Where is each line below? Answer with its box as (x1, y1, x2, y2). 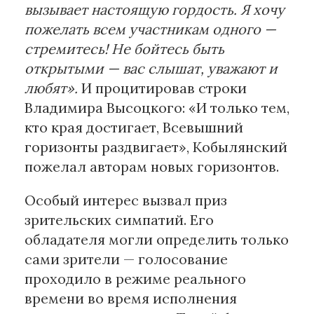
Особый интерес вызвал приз (25, 191, 227, 210)
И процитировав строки (78, 79, 247, 97)
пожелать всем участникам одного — (25, 20, 276, 39)
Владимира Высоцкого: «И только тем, (25, 99, 289, 117)
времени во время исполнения (25, 289, 237, 308)
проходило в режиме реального (25, 270, 246, 288)
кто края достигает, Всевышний (25, 118, 243, 137)
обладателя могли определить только (25, 231, 289, 249)
